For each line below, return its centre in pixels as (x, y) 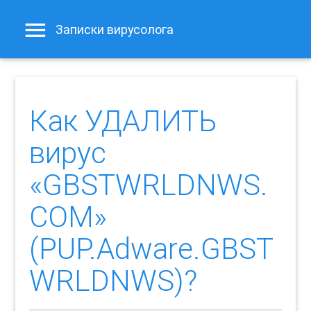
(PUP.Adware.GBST (152, 249)
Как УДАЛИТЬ (123, 121)
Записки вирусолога (115, 30)
